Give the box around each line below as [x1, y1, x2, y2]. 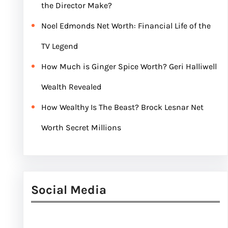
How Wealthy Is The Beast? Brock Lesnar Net [41, 102, 204, 112]
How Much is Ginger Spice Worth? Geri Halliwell [41, 62, 217, 71]
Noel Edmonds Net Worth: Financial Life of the [41, 21, 211, 31]
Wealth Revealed [41, 82, 101, 92]
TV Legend [41, 41, 78, 51]
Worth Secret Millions [41, 123, 121, 132]
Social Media [31, 183, 106, 197]
